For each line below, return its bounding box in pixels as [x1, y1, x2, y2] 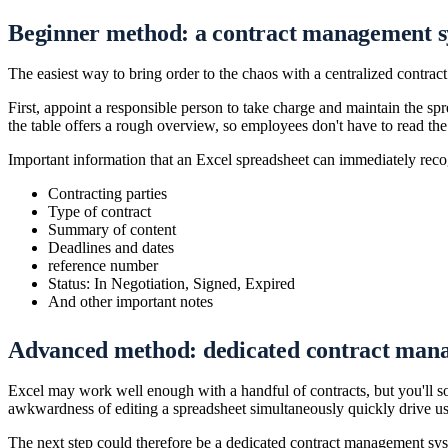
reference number [48, 257, 158, 275]
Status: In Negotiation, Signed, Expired [48, 275, 295, 293]
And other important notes [48, 293, 213, 311]
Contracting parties [48, 185, 167, 203]
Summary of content [48, 221, 176, 239]
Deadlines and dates [48, 239, 174, 257]
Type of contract [48, 203, 151, 221]
